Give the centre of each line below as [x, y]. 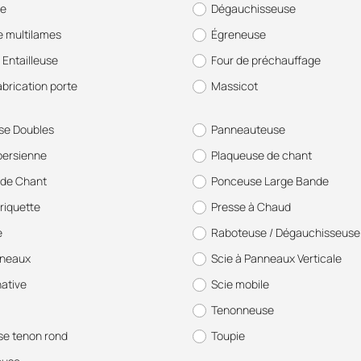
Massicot [234, 86]
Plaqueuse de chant [261, 155]
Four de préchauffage [266, 60]
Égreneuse [239, 34]
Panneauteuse [248, 129]
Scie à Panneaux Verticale [276, 258]
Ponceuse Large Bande [270, 181]
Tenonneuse [243, 310]
